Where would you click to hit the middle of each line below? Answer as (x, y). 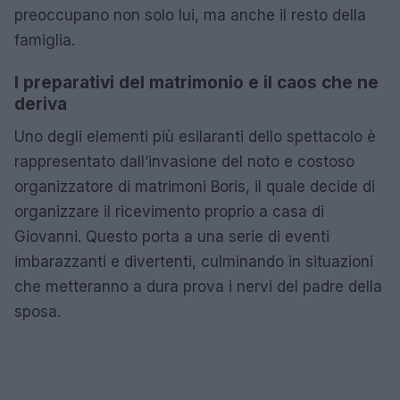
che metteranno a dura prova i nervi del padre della (198, 286)
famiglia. (45, 40)
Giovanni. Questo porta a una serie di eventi (172, 236)
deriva (41, 104)
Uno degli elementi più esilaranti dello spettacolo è (195, 136)
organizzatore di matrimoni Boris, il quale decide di (195, 186)
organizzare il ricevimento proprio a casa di (169, 211)
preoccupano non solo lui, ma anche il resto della (190, 15)
